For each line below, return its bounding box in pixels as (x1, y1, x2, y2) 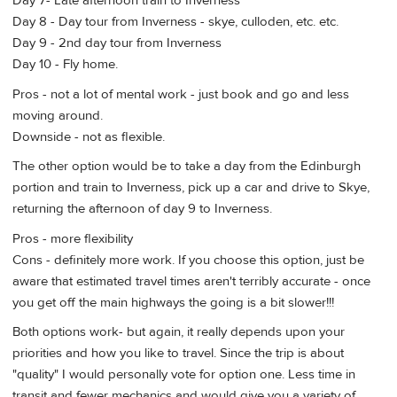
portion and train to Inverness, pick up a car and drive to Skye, (12, 179, 370, 197)
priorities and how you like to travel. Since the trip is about (12, 344, 344, 362)
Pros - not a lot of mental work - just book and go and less (12, 85, 349, 103)
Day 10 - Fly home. (12, 56, 118, 74)
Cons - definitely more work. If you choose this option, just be (12, 251, 364, 269)
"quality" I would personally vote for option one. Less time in (12, 365, 355, 383)
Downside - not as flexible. (12, 128, 165, 145)
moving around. (12, 106, 103, 124)
